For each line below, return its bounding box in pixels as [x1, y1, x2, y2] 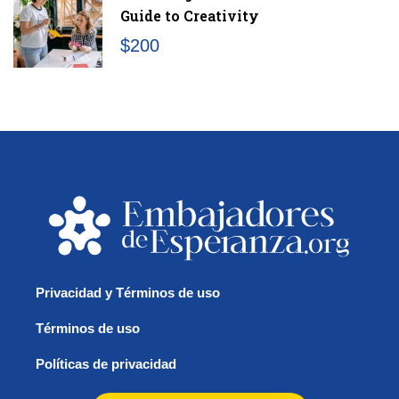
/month [165, 40, 204, 55]
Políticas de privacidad [36, 356, 176, 372]
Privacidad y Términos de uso [36, 285, 220, 301]
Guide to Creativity [120, 6, 259, 26]
